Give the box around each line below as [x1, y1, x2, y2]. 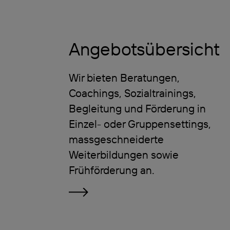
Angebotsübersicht [68, 37, 220, 60]
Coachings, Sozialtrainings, [68, 86, 196, 100]
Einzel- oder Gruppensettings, [68, 117, 211, 130]
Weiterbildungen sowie [68, 147, 179, 161]
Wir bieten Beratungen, [68, 70, 180, 84]
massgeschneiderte [68, 132, 164, 146]
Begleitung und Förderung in [68, 101, 206, 115]
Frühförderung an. [68, 163, 155, 177]
